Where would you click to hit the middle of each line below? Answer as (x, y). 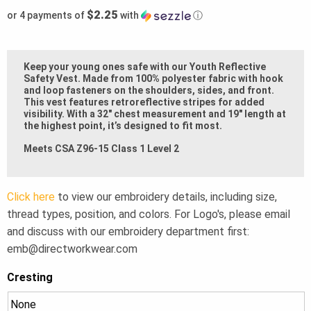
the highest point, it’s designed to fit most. (123, 125)
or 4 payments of (47, 15)
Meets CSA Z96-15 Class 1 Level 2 (101, 148)
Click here (31, 196)
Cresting (30, 277)
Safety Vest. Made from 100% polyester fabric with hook (153, 78)
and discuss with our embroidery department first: (128, 231)
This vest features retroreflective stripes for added (144, 102)
